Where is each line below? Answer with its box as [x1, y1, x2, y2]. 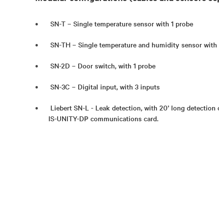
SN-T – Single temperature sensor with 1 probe [50, 19, 193, 28]
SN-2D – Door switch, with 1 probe [50, 61, 155, 70]
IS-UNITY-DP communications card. [48, 113, 158, 123]
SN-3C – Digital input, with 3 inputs [50, 82, 160, 91]
